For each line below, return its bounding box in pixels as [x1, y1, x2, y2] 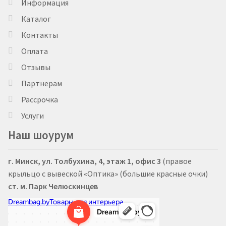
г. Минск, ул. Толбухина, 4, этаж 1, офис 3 [8, 156, 161, 166]
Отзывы [21, 62, 50, 73]
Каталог [21, 14, 51, 24]
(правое [161, 156, 192, 166]
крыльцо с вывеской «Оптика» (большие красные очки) [8, 168, 208, 179]
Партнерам [21, 78, 62, 89]
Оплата [21, 46, 48, 56]
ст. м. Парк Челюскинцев [8, 181, 98, 192]
